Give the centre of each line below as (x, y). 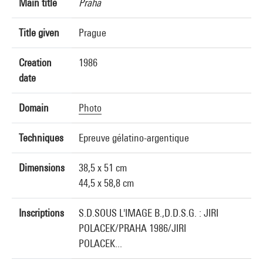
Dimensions (42, 168)
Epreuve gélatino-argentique (134, 138)
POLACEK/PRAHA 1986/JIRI (132, 228)
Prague (92, 33)
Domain (34, 108)
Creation (35, 63)
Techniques (41, 138)
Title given (39, 33)
